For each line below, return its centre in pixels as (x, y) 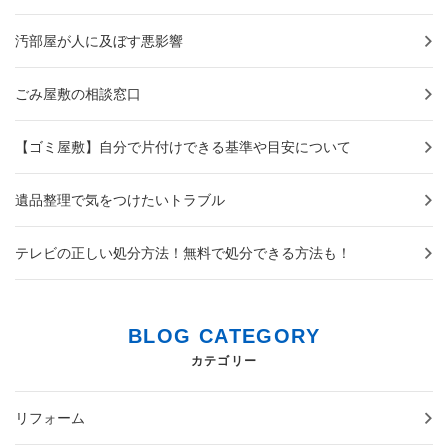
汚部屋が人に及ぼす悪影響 (99, 41)
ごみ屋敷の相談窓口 (78, 94)
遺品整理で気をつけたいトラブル (120, 200)
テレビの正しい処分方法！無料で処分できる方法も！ (183, 253)
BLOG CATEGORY (224, 336)
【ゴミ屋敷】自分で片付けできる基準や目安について (183, 147)
